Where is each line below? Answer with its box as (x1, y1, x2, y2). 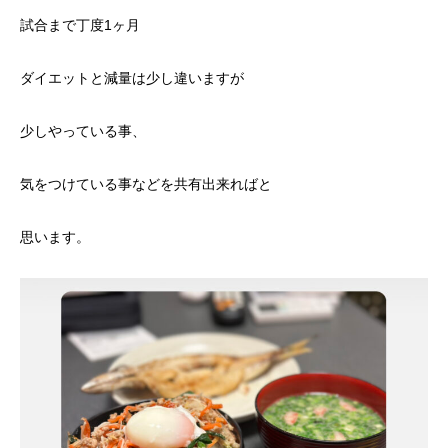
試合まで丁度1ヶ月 (20, 17, 140, 33)
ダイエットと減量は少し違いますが (20, 70, 244, 86)
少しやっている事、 (20, 123, 146, 139)
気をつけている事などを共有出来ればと (20, 176, 272, 192)
